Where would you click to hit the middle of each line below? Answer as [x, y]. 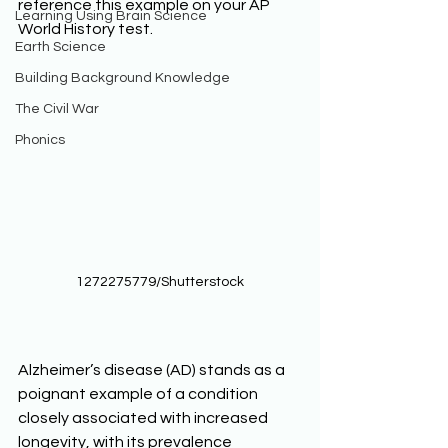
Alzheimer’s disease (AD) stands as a [153, 370]
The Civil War [57, 109]
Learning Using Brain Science [111, 16]
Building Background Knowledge [122, 78]
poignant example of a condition [139, 394]
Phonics [40, 140]
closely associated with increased [144, 418]
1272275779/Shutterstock [160, 282]
